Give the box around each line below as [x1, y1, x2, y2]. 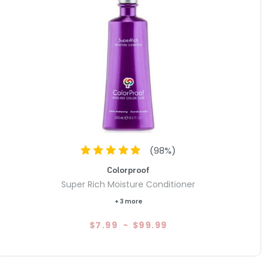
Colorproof [107, 165, 150, 176]
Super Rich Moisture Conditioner [61, 178, 195, 191]
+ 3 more [114, 197, 142, 207]
